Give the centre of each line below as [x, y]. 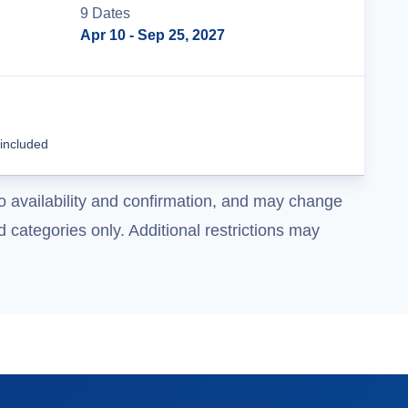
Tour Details [275, 125]
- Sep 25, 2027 [175, 35]
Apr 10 [103, 35]
